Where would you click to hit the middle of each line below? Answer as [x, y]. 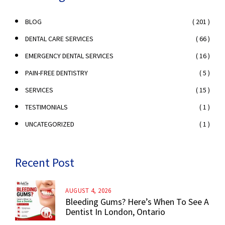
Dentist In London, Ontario [115, 212]
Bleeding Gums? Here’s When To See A [137, 202]
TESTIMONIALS [46, 107]
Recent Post [45, 163]
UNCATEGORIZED [50, 124]
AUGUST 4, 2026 [88, 191]
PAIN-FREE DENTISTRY [57, 73]
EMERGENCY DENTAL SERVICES [69, 56]
